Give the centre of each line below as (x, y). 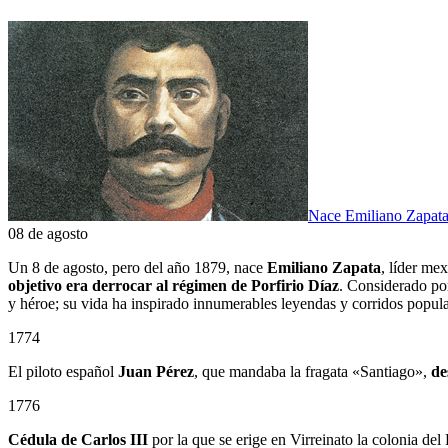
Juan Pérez (156, 371)
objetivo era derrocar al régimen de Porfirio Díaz (173, 285)
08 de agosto (48, 233)
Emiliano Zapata (324, 267)
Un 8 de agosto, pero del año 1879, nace (137, 267)
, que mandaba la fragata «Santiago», (312, 371)
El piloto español (63, 371)
